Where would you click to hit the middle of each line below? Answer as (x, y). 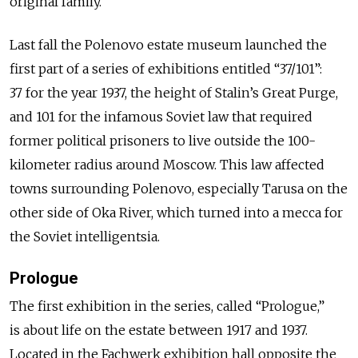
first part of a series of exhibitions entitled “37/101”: (166, 68)
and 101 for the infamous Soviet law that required (161, 116)
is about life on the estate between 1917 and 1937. (159, 330)
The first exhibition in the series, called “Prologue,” (167, 306)
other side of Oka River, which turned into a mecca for (176, 212)
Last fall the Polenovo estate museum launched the (168, 44)
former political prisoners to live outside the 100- (163, 140)
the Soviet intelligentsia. (85, 236)
